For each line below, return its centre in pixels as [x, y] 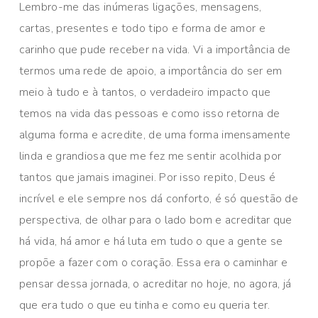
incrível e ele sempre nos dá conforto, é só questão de [159, 199]
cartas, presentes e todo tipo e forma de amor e [142, 29]
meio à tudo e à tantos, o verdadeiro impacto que [145, 93]
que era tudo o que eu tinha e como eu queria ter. [144, 306]
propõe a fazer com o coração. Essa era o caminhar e [153, 263]
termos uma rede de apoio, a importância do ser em [150, 71]
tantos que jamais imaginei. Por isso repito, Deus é [147, 178]
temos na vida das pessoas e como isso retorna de [149, 114]
